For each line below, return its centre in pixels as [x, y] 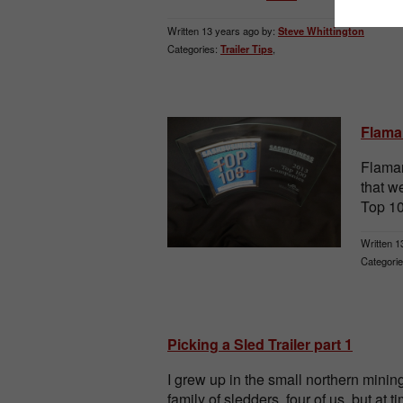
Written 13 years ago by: [221, 30]
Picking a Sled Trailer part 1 [260, 345]
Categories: [193, 48]
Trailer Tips [246, 48]
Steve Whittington [321, 30]
